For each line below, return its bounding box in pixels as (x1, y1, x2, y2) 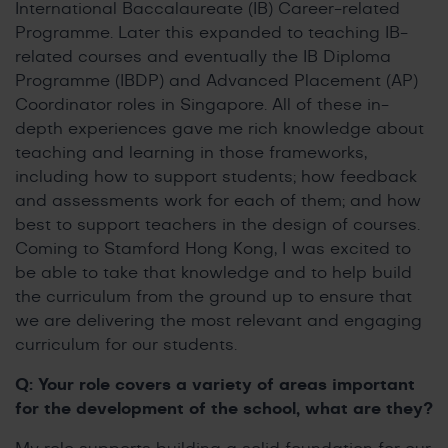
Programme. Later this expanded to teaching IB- (15, 24, 408, 41)
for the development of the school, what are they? (15, 400, 433, 417)
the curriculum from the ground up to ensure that (15, 288, 412, 305)
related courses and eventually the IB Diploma (15, 48, 391, 65)
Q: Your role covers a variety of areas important (15, 376, 415, 393)
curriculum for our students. (15, 336, 237, 353)
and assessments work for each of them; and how (15, 192, 421, 209)
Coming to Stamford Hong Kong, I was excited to (15, 240, 411, 257)
